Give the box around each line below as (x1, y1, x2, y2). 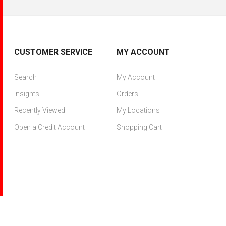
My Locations (116, 106, 160, 115)
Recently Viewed (14, 106, 66, 115)
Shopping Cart (116, 123, 162, 132)
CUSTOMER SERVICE (14, 47, 93, 58)
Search (14, 73, 37, 82)
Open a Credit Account (14, 123, 85, 132)
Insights (14, 90, 40, 98)
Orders (116, 90, 138, 98)
